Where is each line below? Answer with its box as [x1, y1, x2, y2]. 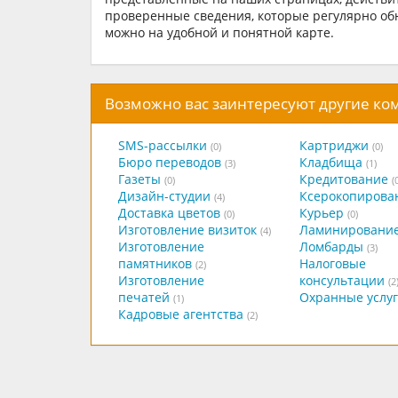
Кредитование [298, 170, 388, 187]
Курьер [298, 203, 344, 221]
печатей [118, 288, 170, 306]
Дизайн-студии [118, 187, 211, 204]
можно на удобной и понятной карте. [105, 24, 334, 42]
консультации [298, 271, 385, 289]
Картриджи [298, 136, 369, 154]
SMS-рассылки [118, 136, 207, 154]
